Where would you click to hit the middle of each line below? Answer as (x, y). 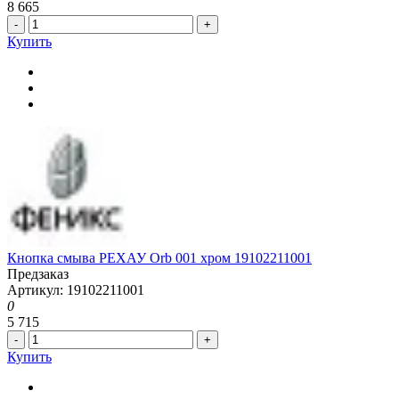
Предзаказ (38, 273)
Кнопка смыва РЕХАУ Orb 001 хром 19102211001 (159, 257)
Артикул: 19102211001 (76, 289)
